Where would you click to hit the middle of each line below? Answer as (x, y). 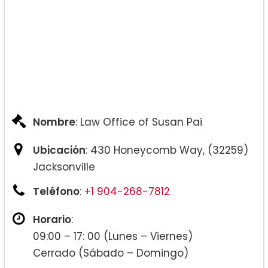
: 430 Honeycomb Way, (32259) (167, 150)
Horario (52, 220)
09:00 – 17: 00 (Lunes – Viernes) (113, 237)
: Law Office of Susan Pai (139, 122)
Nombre (54, 122)
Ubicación (59, 150)
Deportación (81, 254)
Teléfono (56, 192)
